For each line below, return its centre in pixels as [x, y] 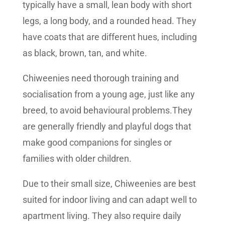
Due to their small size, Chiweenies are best [109, 184]
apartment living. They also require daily [102, 216]
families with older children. [77, 159]
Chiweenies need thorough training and [100, 78]
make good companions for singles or [97, 143]
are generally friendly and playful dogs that [107, 127]
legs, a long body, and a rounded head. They [109, 21]
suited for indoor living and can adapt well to [109, 200]
